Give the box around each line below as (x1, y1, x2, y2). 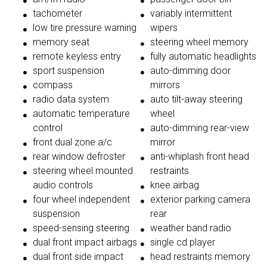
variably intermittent (150, 8, 232, 20)
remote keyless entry (33, 51, 121, 63)
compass (33, 79, 73, 91)
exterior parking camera (150, 194, 250, 206)
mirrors (150, 79, 180, 91)
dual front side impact (33, 251, 123, 263)
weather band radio (150, 222, 231, 234)
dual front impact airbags (33, 237, 137, 249)
